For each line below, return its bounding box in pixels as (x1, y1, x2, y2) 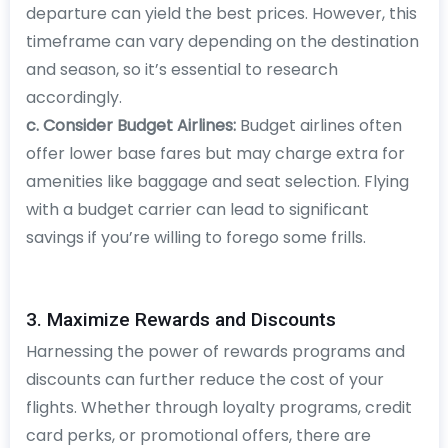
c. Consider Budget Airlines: (25, 113, 236, 137)
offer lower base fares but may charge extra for (25, 141, 405, 165)
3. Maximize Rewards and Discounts (25, 307, 336, 331)
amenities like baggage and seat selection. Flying (25, 169, 409, 193)
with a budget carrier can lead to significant (25, 197, 369, 221)
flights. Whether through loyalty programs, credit (25, 395, 412, 419)
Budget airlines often (235, 113, 402, 137)
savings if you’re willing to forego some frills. (25, 225, 366, 249)
